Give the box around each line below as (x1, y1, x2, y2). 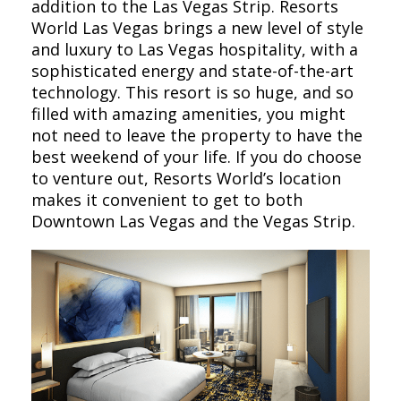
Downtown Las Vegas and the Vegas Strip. (31, 210, 355, 233)
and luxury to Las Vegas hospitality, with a (31, 38, 358, 61)
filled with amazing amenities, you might (31, 103, 346, 125)
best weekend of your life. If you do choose (31, 146, 362, 168)
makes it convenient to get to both (31, 189, 303, 211)
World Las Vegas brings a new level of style (31, 17, 363, 39)
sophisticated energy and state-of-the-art (31, 60, 354, 82)
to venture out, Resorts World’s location (31, 167, 341, 190)
